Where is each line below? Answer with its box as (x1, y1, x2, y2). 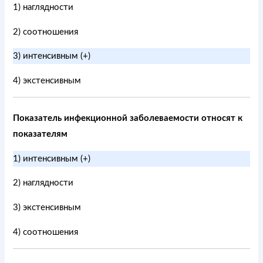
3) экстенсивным (13, 203, 82, 212)
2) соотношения (13, 27, 79, 36)
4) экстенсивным (13, 76, 82, 85)
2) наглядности (13, 178, 74, 188)
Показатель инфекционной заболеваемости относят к (13, 114, 243, 123)
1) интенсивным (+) (13, 154, 91, 163)
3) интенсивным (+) (13, 52, 91, 61)
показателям (13, 130, 68, 139)
